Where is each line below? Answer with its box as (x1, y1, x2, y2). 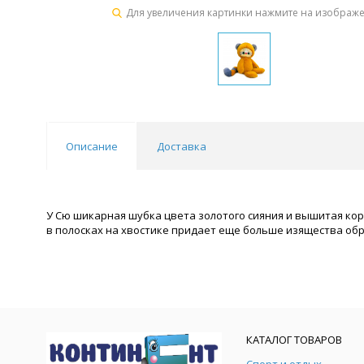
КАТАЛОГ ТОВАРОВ (246, 332, 342, 347)
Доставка (157, 139, 206, 154)
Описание (66, 139, 118, 154)
